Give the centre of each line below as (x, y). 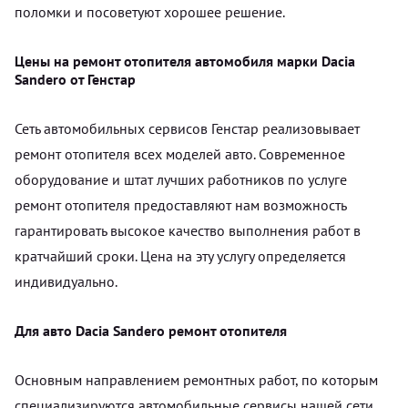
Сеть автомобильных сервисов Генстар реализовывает (187, 128)
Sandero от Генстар (75, 79)
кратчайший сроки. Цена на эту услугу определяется (180, 255)
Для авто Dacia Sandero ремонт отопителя (151, 330)
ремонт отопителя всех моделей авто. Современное (180, 153)
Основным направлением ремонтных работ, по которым (196, 379)
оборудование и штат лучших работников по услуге (181, 179)
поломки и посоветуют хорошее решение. (150, 11)
